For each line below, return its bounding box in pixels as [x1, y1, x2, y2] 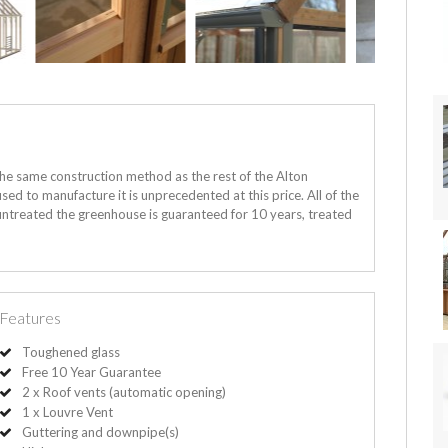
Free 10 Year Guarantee [22, 363, 162, 380]
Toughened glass [22, 343, 121, 360]
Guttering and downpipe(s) [22, 423, 180, 440]
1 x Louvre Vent [22, 403, 114, 420]
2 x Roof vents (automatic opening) [22, 383, 227, 400]
